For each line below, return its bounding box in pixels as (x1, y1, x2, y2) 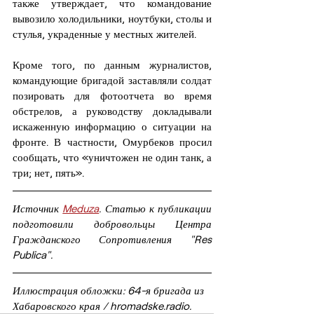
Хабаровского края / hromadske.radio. (13, 299, 191, 313)
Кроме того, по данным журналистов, (13, 58, 212, 71)
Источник (13, 202, 63, 215)
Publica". (13, 248, 53, 261)
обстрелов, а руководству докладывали (13, 104, 212, 118)
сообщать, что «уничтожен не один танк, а (13, 151, 212, 164)
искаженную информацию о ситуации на (13, 120, 212, 133)
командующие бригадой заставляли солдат (13, 74, 212, 87)
